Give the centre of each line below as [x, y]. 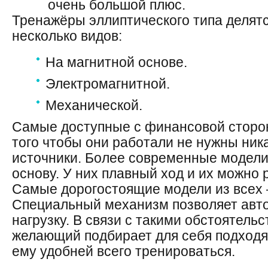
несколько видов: [67, 36]
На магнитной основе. [116, 62]
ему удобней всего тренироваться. [124, 251]
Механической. [94, 105]
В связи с [103, 220]
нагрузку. [42, 220]
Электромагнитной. [108, 84]
